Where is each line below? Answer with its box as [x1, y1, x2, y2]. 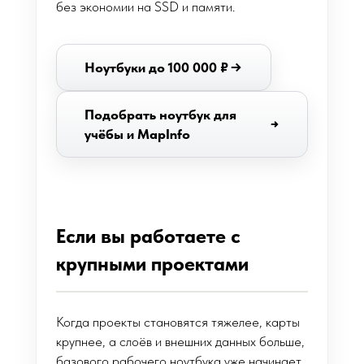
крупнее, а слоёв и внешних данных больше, [56, 333, 305, 349]
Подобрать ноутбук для [84, 106, 236, 123]
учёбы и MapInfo [84, 126, 190, 142]
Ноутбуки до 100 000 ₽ [84, 59, 228, 76]
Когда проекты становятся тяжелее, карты [56, 314, 300, 330]
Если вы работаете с [56, 224, 240, 248]
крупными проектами [56, 252, 249, 275]
